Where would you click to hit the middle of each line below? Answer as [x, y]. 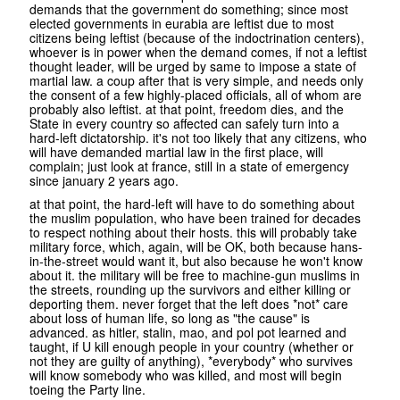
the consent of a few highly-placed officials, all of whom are [196, 95]
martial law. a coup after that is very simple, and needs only [196, 81]
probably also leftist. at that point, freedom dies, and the [187, 109]
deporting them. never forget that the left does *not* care [189, 304]
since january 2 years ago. [104, 181]
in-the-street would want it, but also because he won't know [196, 261]
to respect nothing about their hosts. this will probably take [193, 233]
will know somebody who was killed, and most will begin [186, 375]
